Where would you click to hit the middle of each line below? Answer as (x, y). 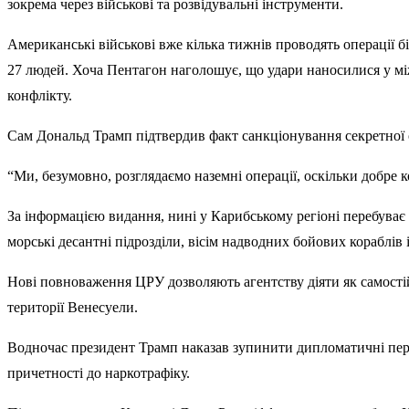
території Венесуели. (73, 308)
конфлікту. (40, 96)
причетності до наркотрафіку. (99, 373)
